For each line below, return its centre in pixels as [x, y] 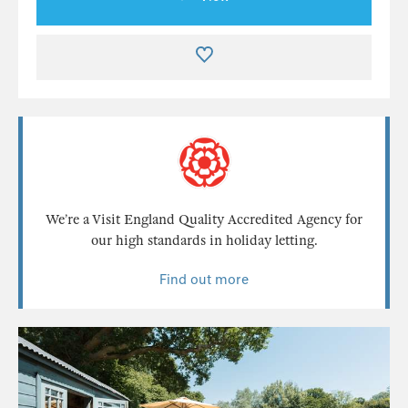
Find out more [204, 280]
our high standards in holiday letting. [204, 241]
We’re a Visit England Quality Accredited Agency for [204, 220]
